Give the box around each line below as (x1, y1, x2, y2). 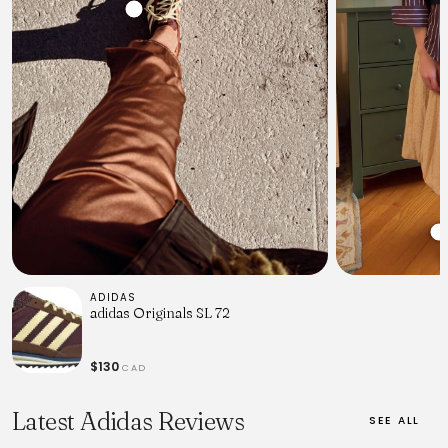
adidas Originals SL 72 (90, 303, 230, 322)
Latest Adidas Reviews (12, 406, 245, 437)
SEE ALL (368, 413, 420, 429)
